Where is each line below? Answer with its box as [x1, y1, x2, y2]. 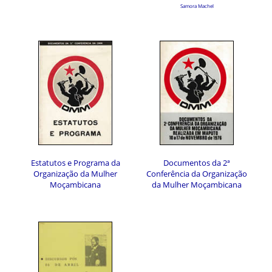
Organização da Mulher [33, 168, 117, 179]
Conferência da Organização [146, 168, 247, 179]
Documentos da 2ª [163, 157, 230, 168]
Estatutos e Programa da [30, 157, 120, 168]
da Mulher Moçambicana [152, 179, 242, 190]
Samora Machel [180, 2, 214, 9]
